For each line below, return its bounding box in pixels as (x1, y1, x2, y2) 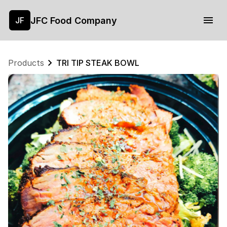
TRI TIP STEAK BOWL (56, 58, 139, 68)
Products (8, 58, 44, 68)
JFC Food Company (30, 15, 118, 26)
